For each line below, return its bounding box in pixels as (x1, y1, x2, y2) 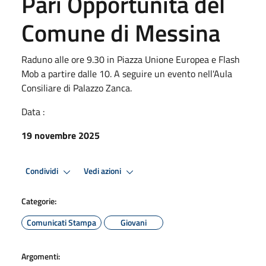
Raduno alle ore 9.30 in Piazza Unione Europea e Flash (21, 52, 240, 66)
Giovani (121, 216, 147, 229)
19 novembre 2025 (21, 128, 100, 142)
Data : (21, 104, 45, 119)
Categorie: (21, 194, 56, 207)
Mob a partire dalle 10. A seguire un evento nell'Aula (21, 66, 232, 81)
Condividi (26, 164, 60, 178)
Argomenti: (21, 249, 60, 262)
